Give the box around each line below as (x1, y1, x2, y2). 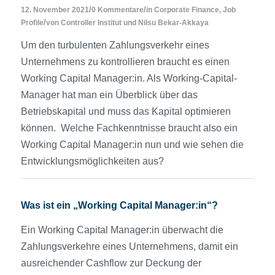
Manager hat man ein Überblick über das (20, 90, 198, 101)
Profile (20, 18, 44, 26)
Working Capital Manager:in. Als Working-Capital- (20, 73, 237, 84)
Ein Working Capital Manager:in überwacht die (20, 225, 223, 236)
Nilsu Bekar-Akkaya (137, 18, 209, 26)
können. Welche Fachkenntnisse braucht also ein (20, 123, 238, 134)
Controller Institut (60, 18, 122, 26)
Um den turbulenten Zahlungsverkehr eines (20, 40, 209, 51)
